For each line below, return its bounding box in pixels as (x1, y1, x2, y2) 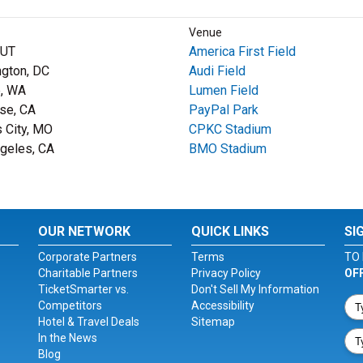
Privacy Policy (190, 267, 261, 280)
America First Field (188, 44, 296, 59)
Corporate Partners (38, 250, 138, 263)
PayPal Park (188, 102, 258, 117)
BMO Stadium (188, 141, 267, 156)
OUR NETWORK (38, 224, 131, 239)
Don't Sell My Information (190, 283, 319, 296)
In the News (38, 331, 98, 344)
